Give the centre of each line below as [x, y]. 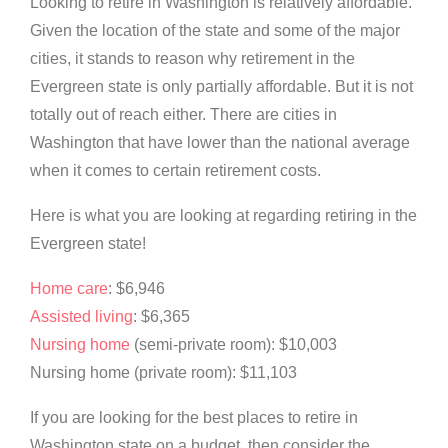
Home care [69, 289]
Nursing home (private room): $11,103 [163, 373]
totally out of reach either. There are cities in [183, 115]
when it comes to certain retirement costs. [175, 171]
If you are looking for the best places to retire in [194, 418]
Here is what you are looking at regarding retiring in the [223, 216]
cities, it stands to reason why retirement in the [192, 59]
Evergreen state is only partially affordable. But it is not [221, 87]
